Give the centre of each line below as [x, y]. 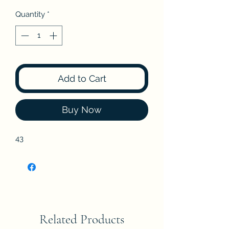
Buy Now [82, 109]
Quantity [30, 14]
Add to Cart [82, 78]
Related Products [82, 219]
